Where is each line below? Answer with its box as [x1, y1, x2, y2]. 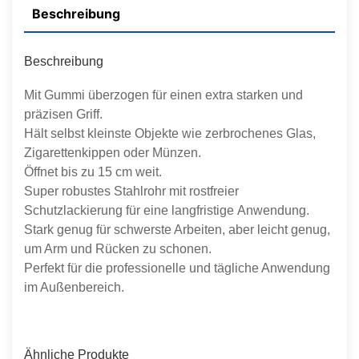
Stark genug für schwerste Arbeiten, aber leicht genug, [24, 222, 330, 236]
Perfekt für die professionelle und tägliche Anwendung [24, 260, 330, 275]
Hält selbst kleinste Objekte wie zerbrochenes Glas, [24, 126, 316, 140]
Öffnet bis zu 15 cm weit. [24, 164, 162, 179]
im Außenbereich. [24, 280, 124, 294]
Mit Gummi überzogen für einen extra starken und [24, 87, 303, 102]
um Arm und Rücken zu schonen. [24, 241, 212, 256]
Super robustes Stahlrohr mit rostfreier [24, 184, 239, 198]
